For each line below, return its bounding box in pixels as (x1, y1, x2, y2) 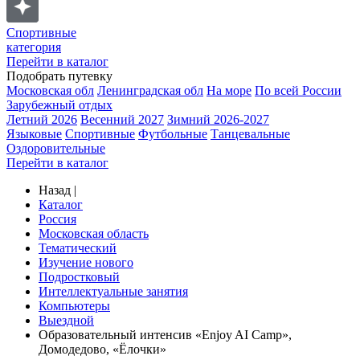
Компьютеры (39, 299, 110, 313)
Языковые (6, 127, 62, 141)
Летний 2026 (6, 112, 77, 126)
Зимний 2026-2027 (167, 112, 269, 126)
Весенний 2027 (80, 112, 164, 126)
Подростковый (39, 270, 120, 284)
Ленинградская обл (97, 84, 203, 97)
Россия (39, 212, 76, 226)
